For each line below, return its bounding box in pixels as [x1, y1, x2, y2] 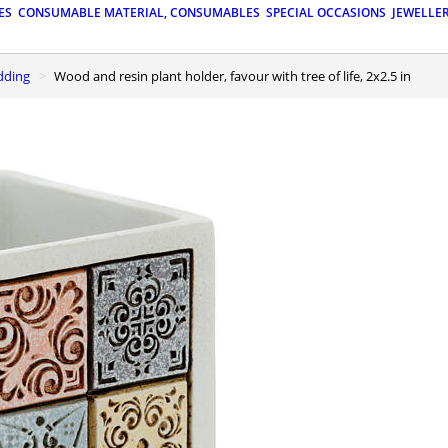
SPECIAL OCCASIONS [266, 4, 386, 22]
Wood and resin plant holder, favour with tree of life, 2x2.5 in [66, 66, 411, 85]
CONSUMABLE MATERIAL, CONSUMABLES [18, 4, 260, 22]
